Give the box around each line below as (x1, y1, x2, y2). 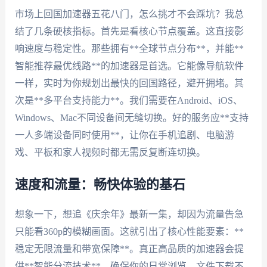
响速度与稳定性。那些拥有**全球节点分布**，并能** (14, 43, 244, 54)
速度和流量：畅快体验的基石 (14, 178, 185, 192)
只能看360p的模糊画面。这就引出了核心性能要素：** (14, 226, 244, 237)
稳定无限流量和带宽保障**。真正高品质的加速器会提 (14, 244, 244, 254)
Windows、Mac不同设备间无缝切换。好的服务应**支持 (14, 112, 249, 123)
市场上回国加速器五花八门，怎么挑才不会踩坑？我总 (14, 8, 244, 19)
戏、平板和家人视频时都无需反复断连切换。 (14, 147, 206, 157)
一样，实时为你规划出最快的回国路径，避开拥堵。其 (14, 77, 244, 88)
